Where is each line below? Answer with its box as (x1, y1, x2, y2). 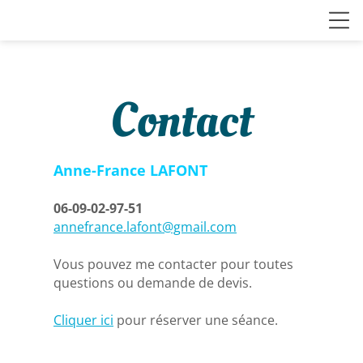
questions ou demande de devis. (53, 274, 252, 292)
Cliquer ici (53, 311, 113, 329)
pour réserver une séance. (113, 311, 281, 329)
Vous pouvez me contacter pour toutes (53, 255, 293, 273)
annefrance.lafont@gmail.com (53, 218, 237, 236)
